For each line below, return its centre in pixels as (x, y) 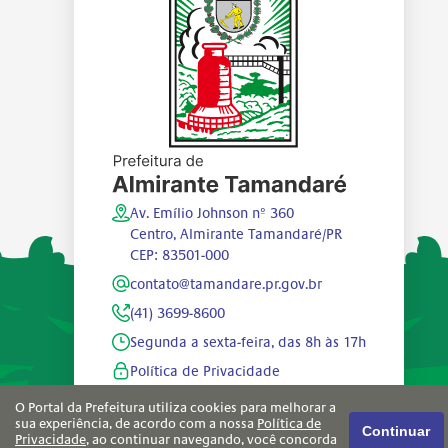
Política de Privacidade (205, 371)
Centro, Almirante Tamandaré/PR (236, 234)
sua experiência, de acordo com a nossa (136, 423)
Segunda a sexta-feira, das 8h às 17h (248, 342)
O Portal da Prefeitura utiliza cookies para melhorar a (175, 407)
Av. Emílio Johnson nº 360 (212, 213)
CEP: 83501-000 (179, 255)
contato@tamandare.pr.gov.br (226, 284)
